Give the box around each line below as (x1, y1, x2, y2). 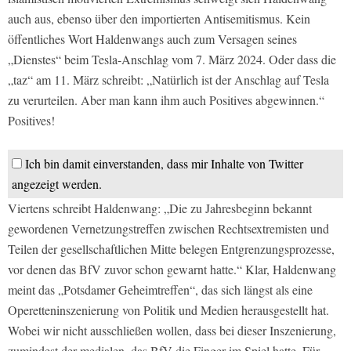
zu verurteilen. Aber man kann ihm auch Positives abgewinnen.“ (8, 91, 324, 108)
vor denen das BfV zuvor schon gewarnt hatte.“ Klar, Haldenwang (8, 260, 336, 277)
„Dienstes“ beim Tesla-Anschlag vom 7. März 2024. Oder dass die (8, 50, 336, 67)
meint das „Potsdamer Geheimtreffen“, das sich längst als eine (8, 280, 313, 298)
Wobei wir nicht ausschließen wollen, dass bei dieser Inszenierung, (8, 321, 336, 338)
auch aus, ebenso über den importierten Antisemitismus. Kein (8, 9, 310, 27)
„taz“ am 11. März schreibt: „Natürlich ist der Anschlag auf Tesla (8, 71, 329, 88)
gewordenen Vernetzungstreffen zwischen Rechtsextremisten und (8, 219, 329, 237)
